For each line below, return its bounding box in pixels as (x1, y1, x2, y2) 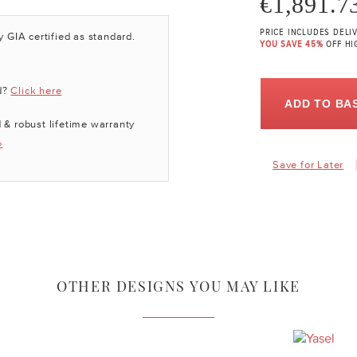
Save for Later (273, 159, 344, 171)
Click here (10, 84, 62, 96)
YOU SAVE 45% (260, 40, 327, 50)
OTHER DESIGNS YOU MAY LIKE (57, 277, 300, 296)
